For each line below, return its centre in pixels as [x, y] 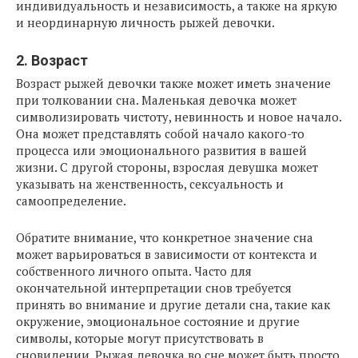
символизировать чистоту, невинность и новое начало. [179, 117]
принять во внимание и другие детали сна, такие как [173, 305]
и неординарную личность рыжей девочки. [145, 23]
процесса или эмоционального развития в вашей [161, 151]
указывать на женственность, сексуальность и [150, 184]
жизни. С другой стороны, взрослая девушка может [167, 167]
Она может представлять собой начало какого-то [160, 134]
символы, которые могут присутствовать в [140, 338]
